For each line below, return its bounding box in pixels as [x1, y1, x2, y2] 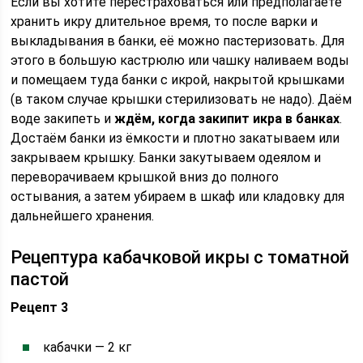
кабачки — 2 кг [43, 340, 132, 355]
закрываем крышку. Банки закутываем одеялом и [11, 150, 322, 165]
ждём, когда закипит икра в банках [114, 111, 340, 126]
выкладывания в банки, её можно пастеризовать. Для [11, 33, 345, 49]
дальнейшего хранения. [11, 208, 155, 224]
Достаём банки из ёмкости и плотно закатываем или [11, 130, 340, 146]
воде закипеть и [11, 111, 115, 126]
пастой [11, 269, 70, 289]
